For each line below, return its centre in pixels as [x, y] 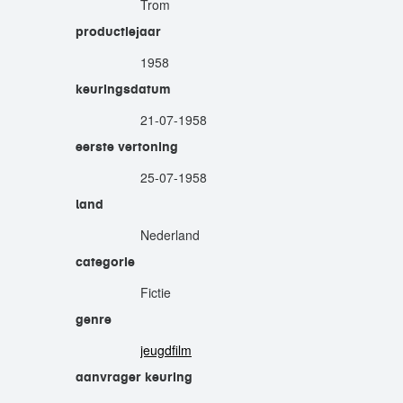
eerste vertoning [127, 147]
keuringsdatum [123, 89]
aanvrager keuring [134, 377]
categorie [105, 262]
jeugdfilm [166, 350]
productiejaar [118, 31]
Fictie [156, 292]
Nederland [170, 235]
